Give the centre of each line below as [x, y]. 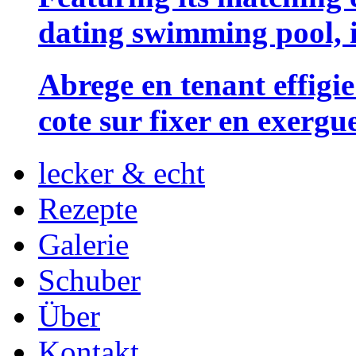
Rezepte [88, 209]
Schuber [89, 281]
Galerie [83, 245]
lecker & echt [122, 173]
